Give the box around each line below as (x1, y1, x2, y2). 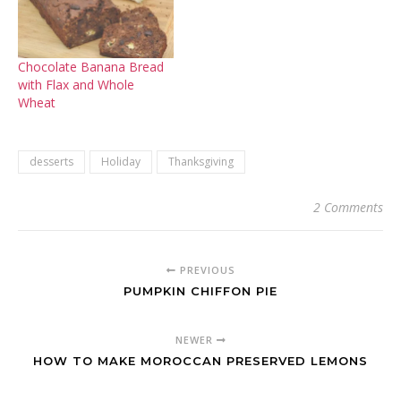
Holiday (101, 154, 141, 170)
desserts (30, 154, 73, 170)
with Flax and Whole (18, 76, 134, 94)
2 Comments (313, 199, 383, 217)
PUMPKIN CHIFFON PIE (124, 284, 277, 299)
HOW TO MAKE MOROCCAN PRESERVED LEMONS (33, 354, 368, 369)
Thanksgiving (168, 154, 234, 170)
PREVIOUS (175, 263, 235, 277)
